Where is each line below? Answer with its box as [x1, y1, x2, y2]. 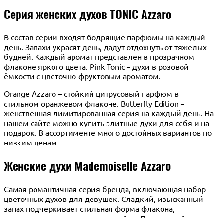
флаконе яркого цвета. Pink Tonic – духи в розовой [4, 61, 189, 72]
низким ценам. [4, 137, 59, 147]
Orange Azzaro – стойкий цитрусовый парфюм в [4, 89, 179, 99]
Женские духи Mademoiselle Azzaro [4, 157, 171, 175]
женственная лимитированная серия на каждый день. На [4, 108, 214, 118]
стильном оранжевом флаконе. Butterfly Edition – [4, 98, 184, 109]
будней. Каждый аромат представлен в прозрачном [4, 52, 194, 62]
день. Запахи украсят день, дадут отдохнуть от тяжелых [4, 42, 207, 52]
